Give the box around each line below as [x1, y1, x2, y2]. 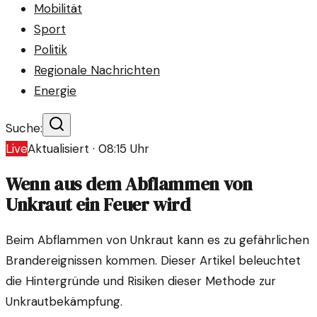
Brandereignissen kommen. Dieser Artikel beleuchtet [6, 253, 301, 269]
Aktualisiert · [28, 141, 98, 156]
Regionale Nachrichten [34, 62, 160, 78]
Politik [34, 42, 67, 57]
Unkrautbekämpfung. [6, 294, 122, 310]
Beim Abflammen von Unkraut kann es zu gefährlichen [6, 232, 309, 248]
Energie [34, 83, 76, 98]
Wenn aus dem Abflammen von [6, 172, 253, 197]
